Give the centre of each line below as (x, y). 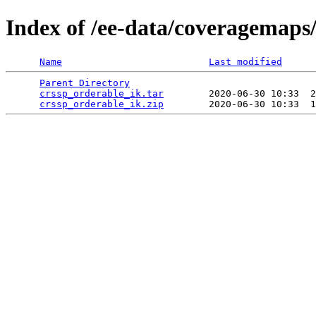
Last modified (245, 61)
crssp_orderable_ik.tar (102, 93)
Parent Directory (85, 83)
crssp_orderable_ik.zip (102, 104)
